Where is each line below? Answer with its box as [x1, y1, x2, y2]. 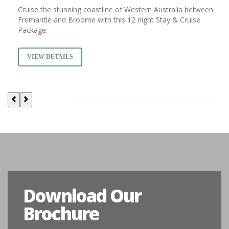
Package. [18, 25, 48, 35]
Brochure [23, 201, 99, 226]
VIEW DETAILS [27, 53, 73, 61]
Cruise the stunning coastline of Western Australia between [18, 5, 213, 15]
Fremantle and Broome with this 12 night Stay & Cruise [18, 15, 200, 25]
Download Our [23, 184, 141, 208]
